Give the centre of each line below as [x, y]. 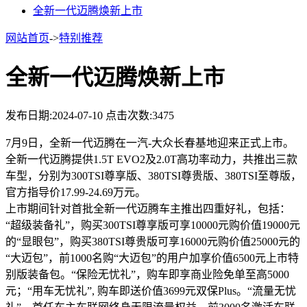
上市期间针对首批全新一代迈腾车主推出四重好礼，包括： [148, 208]
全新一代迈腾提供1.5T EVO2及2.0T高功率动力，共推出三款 [151, 159]
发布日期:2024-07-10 [56, 115]
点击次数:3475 [140, 115]
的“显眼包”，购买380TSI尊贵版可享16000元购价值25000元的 [153, 241]
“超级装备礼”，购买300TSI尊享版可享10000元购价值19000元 [153, 225]
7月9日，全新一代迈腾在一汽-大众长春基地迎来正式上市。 [150, 143]
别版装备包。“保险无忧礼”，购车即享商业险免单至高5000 [147, 274]
